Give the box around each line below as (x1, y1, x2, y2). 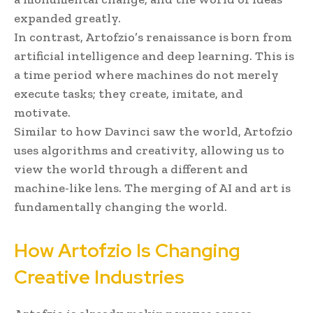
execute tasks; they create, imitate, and (14, 85, 243, 101)
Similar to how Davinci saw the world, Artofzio (14, 123, 293, 139)
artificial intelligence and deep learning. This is (14, 48, 294, 64)
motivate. (14, 104, 71, 120)
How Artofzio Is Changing (14, 238, 240, 263)
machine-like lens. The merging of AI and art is (14, 180, 291, 196)
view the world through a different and (14, 161, 248, 177)
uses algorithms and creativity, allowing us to (14, 142, 284, 158)
